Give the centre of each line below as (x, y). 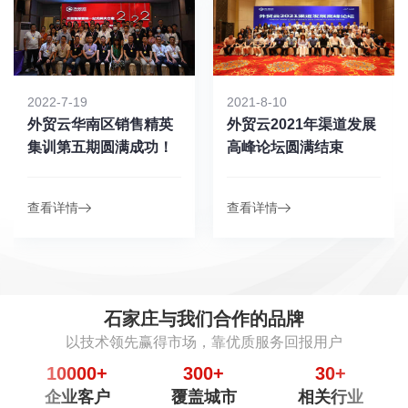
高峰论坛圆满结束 (285, 147)
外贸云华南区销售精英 (100, 124)
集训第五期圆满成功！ (100, 147)
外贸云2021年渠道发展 (301, 124)
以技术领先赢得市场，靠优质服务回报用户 (204, 342)
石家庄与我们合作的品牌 (204, 318)
